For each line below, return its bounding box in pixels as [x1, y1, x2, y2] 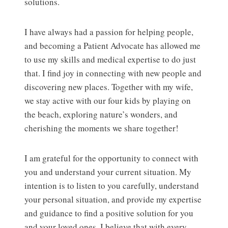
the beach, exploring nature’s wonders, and [24, 108, 178, 121]
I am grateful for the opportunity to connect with [24, 152, 198, 164]
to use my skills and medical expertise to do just [24, 53, 196, 66]
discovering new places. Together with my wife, [24, 81, 193, 93]
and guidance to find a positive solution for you [24, 207, 193, 219]
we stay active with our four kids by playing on [24, 95, 191, 107]
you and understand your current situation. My [24, 166, 191, 178]
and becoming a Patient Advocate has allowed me [24, 40, 201, 52]
